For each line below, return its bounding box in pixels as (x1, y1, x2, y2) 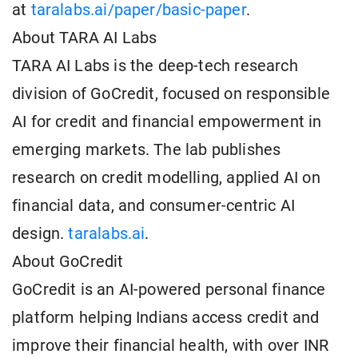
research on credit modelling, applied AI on (12, 169, 320, 188)
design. (12, 225, 69, 244)
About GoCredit (12, 253, 124, 272)
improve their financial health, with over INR (12, 336, 329, 356)
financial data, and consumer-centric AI (12, 197, 296, 216)
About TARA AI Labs (12, 29, 157, 48)
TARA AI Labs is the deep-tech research (12, 57, 298, 76)
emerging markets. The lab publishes (12, 141, 281, 160)
